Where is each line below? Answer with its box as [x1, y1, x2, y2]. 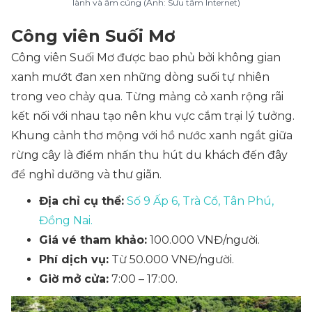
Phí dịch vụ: [39, 253, 109, 266]
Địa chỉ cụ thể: [39, 194, 124, 208]
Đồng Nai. [39, 214, 93, 227]
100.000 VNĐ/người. [147, 233, 260, 247]
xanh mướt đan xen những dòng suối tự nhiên [11, 70, 270, 84]
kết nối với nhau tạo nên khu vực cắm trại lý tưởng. [11, 109, 295, 123]
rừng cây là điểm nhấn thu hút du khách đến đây [11, 148, 288, 162]
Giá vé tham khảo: [39, 233, 147, 247]
